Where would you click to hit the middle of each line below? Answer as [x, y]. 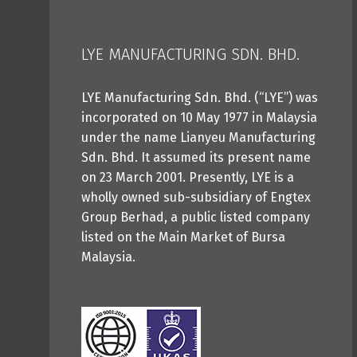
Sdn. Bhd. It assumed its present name [196, 157]
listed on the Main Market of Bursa [183, 237]
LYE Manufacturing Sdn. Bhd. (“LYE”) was [200, 97]
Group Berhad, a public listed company [196, 217]
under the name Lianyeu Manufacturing [198, 137]
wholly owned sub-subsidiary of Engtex [196, 197]
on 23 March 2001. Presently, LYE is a [188, 177]
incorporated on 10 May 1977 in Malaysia [199, 117]
